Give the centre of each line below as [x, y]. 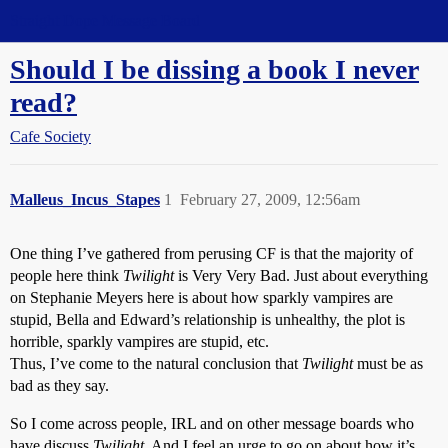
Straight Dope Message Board [105, 20]
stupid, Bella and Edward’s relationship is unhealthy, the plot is [207, 319]
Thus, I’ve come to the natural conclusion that [156, 363]
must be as [388, 363]
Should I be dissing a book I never [214, 69]
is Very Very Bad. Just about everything [301, 275]
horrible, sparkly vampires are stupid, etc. [139, 341]
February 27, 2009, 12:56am [270, 199]
